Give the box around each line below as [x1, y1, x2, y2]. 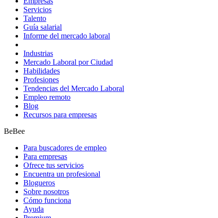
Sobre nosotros [23, 187, 69, 196]
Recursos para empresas [23, 110, 97, 119]
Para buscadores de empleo [23, 143, 107, 152]
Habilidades [23, 66, 60, 75]
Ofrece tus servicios [23, 161, 84, 169]
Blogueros [23, 178, 55, 187]
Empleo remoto [23, 92, 71, 101]
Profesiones [23, 75, 59, 84]
